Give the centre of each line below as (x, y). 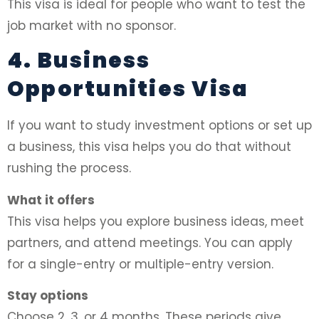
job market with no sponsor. (91, 26)
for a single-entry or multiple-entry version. (140, 264)
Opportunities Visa (128, 89)
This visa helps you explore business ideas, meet (156, 221)
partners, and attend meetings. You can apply (150, 242)
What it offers (51, 200)
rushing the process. (69, 168)
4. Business (79, 61)
